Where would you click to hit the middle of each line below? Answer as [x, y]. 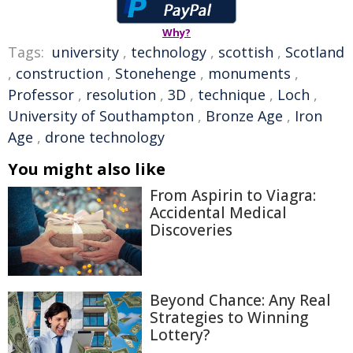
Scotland [315, 52]
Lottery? [180, 334]
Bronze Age [244, 115]
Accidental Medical [218, 212]
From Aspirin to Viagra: [233, 195]
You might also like [87, 169]
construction [59, 73]
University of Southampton [101, 115]
